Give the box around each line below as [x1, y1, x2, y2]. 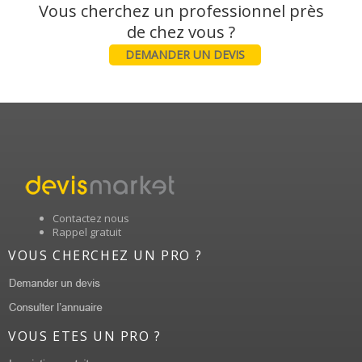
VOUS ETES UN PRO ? [8, 326, 162, 345]
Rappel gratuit [53, 224, 121, 239]
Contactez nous [53, 210, 129, 225]
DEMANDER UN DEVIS [125, 46, 245, 62]
